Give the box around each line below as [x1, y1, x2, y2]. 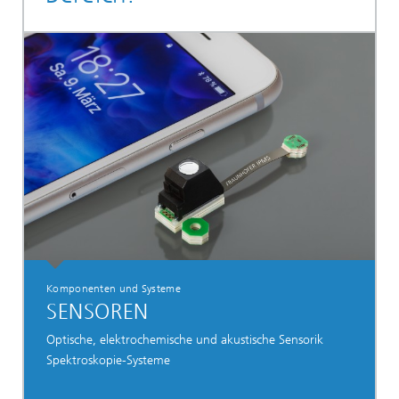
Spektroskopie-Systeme [46, 352, 170, 368]
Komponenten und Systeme [46, 282, 181, 296]
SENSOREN [46, 299, 149, 325]
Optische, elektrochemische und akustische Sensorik [46, 331, 323, 347]
